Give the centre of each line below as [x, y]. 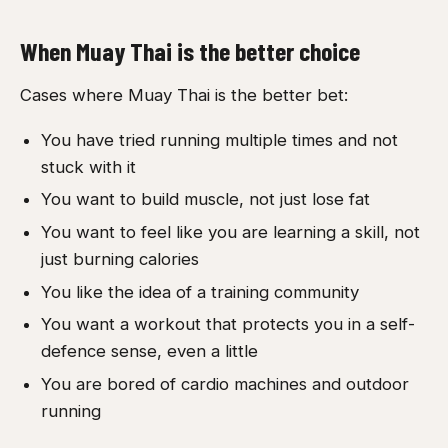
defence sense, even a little [149, 351]
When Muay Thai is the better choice [190, 50]
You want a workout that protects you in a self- [227, 324]
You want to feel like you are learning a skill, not [230, 231]
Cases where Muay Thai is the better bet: [184, 95]
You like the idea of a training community [199, 291]
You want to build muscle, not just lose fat [205, 199]
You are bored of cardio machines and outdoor [224, 383]
